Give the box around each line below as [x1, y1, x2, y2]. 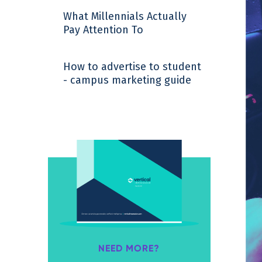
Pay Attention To [63, 23, 143, 36]
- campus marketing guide [63, 74, 191, 87]
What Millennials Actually [63, 10, 187, 23]
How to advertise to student [63, 60, 201, 73]
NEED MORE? [98, 243, 160, 254]
